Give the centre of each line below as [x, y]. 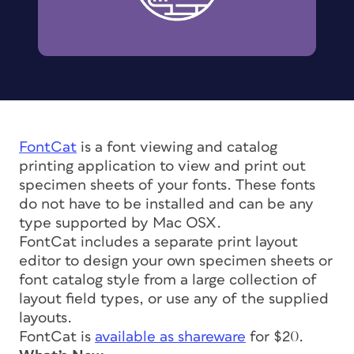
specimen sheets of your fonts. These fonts [167, 185]
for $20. [275, 337]
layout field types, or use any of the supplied [174, 299]
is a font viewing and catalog [177, 147]
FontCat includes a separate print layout [158, 242]
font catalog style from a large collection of [168, 280]
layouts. [45, 318]
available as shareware [170, 337]
